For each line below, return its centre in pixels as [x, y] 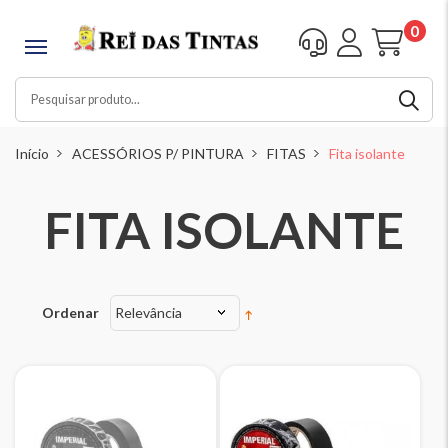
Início [32, 154]
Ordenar [70, 313]
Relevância [148, 313]
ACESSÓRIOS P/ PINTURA [158, 154]
